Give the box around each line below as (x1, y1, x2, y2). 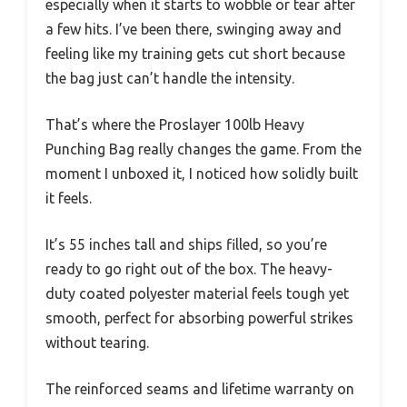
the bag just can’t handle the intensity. (45, 69, 294, 86)
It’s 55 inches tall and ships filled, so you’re (45, 235, 327, 253)
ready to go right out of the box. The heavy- (45, 260, 333, 277)
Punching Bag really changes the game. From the (45, 140, 362, 157)
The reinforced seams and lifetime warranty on (45, 380, 354, 397)
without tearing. (45, 333, 149, 351)
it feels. (45, 189, 92, 206)
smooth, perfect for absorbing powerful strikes (45, 309, 353, 326)
